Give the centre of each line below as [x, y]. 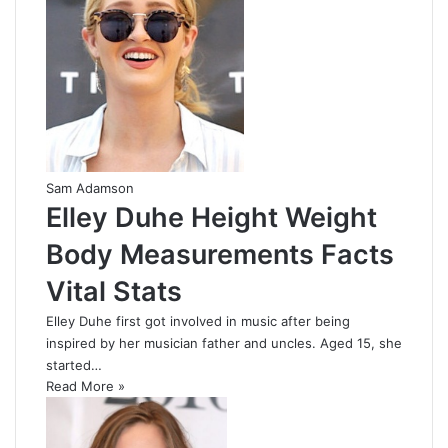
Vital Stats [114, 292]
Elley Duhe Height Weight [211, 218]
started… [74, 365]
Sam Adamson [90, 188]
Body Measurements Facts [220, 255]
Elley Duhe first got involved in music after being [198, 321]
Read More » [85, 386]
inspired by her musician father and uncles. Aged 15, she [224, 343]
